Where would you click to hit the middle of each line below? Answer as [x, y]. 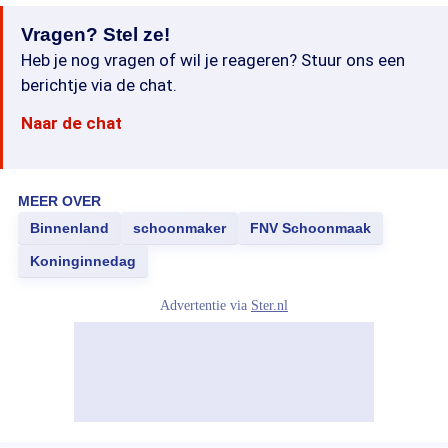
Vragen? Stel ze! [95, 34]
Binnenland [69, 228]
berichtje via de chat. [99, 85]
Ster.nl [269, 305]
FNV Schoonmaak [310, 228]
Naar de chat [71, 123]
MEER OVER [59, 201]
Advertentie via [205, 305]
